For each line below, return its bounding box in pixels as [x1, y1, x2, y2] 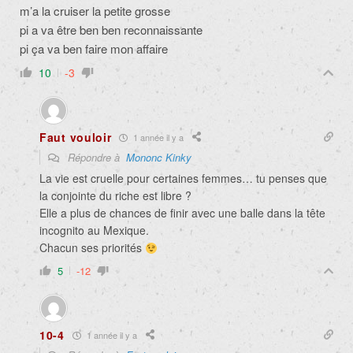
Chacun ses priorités [39, 240, 145, 256]
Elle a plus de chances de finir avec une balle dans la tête [39, 205, 325, 221]
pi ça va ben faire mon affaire [20, 40, 168, 58]
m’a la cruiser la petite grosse [20, 2, 170, 20]
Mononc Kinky [126, 150, 191, 165]
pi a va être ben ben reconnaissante [20, 21, 203, 39]
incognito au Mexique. [39, 222, 149, 239]
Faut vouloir [39, 129, 112, 146]
